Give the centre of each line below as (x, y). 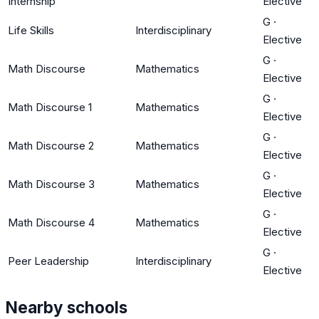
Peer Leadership (48, 261)
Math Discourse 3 (51, 184)
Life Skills (31, 30)
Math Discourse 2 (51, 145)
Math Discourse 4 (51, 222)
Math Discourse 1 (50, 107)
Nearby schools (67, 308)
